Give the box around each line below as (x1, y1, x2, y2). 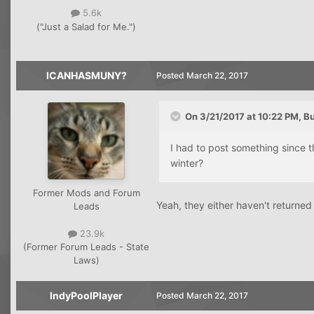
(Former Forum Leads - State (23, 240, 149, 252)
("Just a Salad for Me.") (36, 20, 136, 32)
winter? (170, 156, 203, 169)
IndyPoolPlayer (50, 289, 123, 301)
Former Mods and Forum (32, 186, 140, 198)
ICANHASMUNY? (46, 69, 127, 81)
